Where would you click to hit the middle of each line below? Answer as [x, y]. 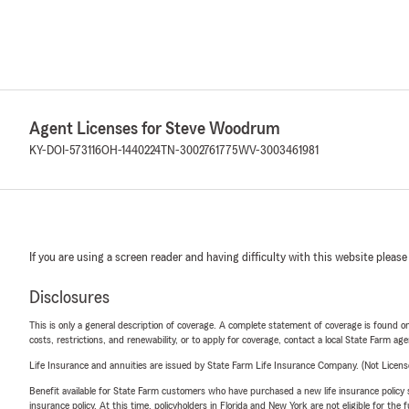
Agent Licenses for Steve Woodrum [155, 129]
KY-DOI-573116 [65, 151]
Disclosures [69, 298]
